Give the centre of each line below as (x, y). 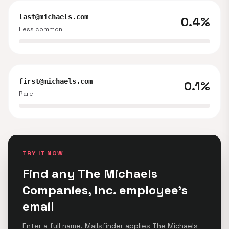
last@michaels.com (54, 17)
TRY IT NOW (43, 153)
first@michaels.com (56, 81)
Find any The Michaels (90, 174)
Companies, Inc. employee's (105, 190)
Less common (41, 29)
